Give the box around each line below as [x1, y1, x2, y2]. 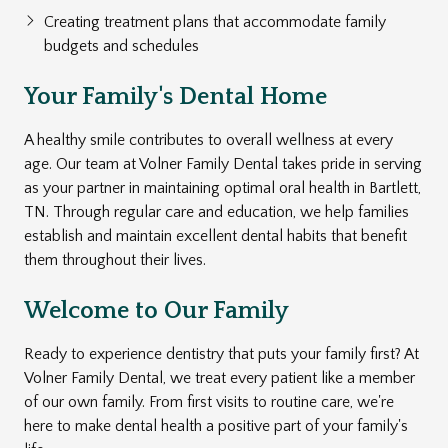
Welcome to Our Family [24, 297, 289, 324]
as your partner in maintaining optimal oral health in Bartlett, [24, 178, 421, 197]
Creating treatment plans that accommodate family [44, 12, 386, 31]
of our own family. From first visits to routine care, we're [24, 392, 394, 411]
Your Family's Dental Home [24, 83, 327, 110]
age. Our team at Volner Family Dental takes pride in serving [24, 154, 422, 173]
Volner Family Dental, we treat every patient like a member [24, 368, 415, 387]
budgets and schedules [44, 36, 199, 55]
